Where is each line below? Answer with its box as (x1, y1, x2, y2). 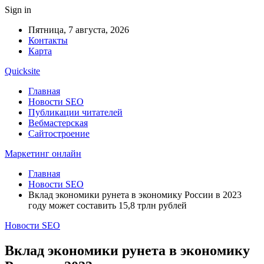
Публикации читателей (28, 107, 123, 117)
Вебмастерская (28, 118, 88, 128)
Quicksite (5, 66, 40, 76)
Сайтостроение (28, 128, 90, 138)
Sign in (5, 5, 31, 15)
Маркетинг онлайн (5, 148, 81, 159)
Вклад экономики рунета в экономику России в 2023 (28, 190, 242, 200)
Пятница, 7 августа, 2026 (28, 25, 129, 35)
